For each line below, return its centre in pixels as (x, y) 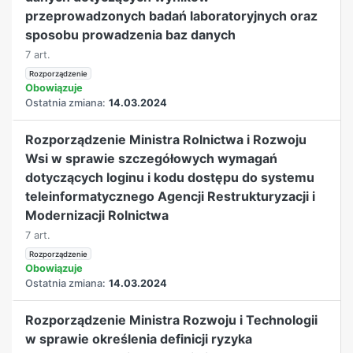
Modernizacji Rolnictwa (97, 215)
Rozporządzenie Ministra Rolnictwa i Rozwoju (166, 139)
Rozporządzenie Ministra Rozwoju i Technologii (172, 320)
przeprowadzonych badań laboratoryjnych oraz (172, 15)
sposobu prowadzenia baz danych (131, 34)
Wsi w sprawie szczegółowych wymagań (152, 158)
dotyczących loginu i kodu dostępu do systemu (170, 177)
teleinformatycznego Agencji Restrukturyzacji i (171, 196)
